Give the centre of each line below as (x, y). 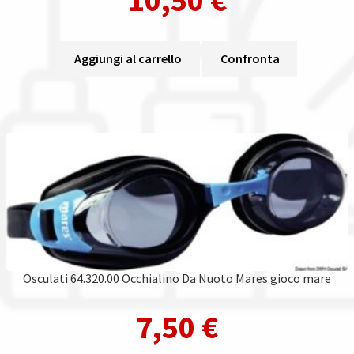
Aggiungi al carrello (128, 58)
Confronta (250, 58)
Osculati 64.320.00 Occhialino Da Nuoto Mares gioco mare (177, 278)
